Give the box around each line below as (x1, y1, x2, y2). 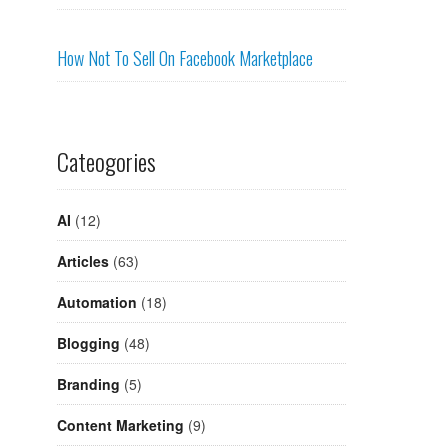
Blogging (57, 333, 120, 354)
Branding (57, 374, 120, 395)
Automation (57, 292, 137, 313)
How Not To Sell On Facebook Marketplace (57, 45, 313, 72)
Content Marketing (57, 415, 184, 436)
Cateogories (57, 143, 156, 180)
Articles (57, 251, 109, 272)
